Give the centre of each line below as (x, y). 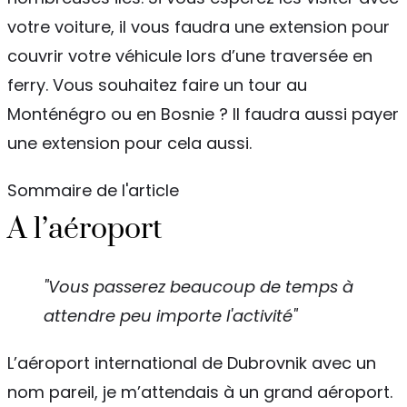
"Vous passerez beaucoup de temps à (199, 286)
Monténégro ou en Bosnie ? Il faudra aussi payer (203, 114)
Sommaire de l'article (93, 190)
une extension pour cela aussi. (129, 143)
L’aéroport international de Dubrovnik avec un (192, 362)
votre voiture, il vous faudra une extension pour (199, 27)
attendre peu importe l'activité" (170, 315)
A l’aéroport (84, 229)
